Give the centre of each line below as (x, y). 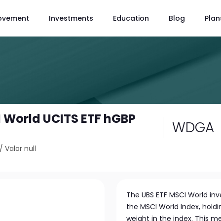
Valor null (21, 148)
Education (131, 18)
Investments (71, 18)
